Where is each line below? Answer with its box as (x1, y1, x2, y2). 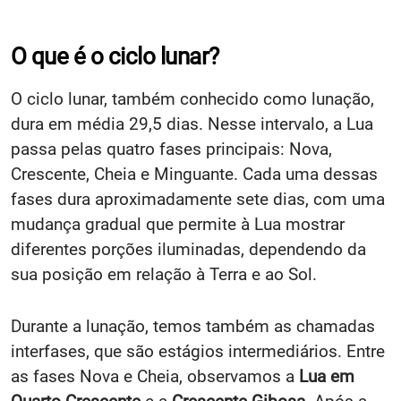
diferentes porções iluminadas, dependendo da (11, 238, 366, 260)
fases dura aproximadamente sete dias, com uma (11, 188, 385, 209)
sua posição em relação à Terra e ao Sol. (11, 263, 317, 285)
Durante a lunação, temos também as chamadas (11, 315, 375, 337)
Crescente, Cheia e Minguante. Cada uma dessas (11, 163, 378, 184)
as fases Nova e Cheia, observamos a (11, 365, 299, 387)
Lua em (299, 365, 354, 387)
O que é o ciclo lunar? (11, 42, 219, 70)
